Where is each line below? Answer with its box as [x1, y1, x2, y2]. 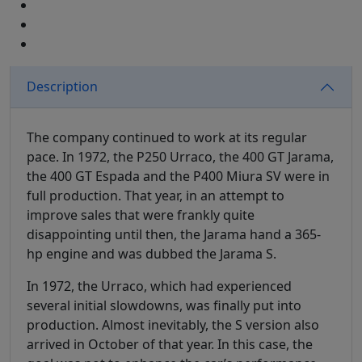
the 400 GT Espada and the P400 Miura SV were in [27, 166, 330, 185]
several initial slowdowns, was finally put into [27, 296, 301, 314]
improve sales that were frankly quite [27, 205, 255, 224]
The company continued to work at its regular [27, 128, 307, 146]
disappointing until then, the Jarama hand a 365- [27, 225, 321, 243]
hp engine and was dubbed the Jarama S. [27, 244, 276, 263]
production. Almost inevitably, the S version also [27, 315, 319, 334]
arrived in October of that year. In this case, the [27, 335, 313, 353]
